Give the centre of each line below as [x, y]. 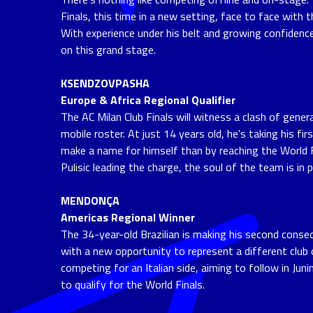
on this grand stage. [108, 50]
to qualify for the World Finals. [133, 285]
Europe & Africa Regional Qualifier [148, 100]
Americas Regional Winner [128, 218]
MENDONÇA [90, 201]
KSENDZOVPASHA [105, 83]
